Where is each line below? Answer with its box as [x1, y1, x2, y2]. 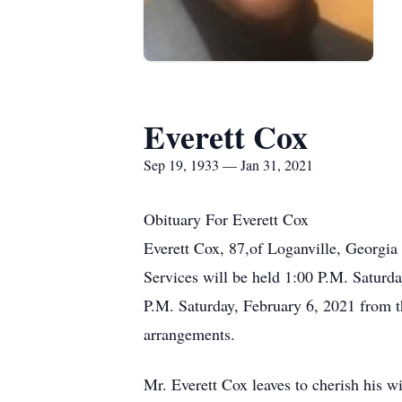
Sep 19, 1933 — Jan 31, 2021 [144, 155, 313, 174]
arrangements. [144, 323, 235, 345]
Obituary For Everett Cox [144, 208, 309, 230]
